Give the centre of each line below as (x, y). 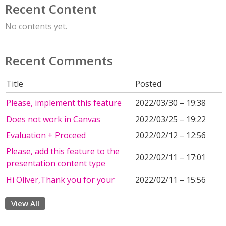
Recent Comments (59, 60)
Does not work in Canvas (53, 119)
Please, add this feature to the (63, 151)
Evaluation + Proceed (46, 135)
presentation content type (56, 163)
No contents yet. (36, 26)
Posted (148, 84)
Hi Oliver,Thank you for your (60, 180)
